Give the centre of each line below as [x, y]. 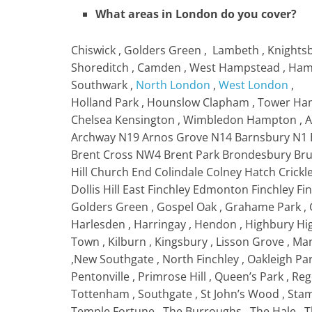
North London [173, 85]
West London [253, 85]
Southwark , [103, 85]
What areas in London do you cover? [196, 14]
